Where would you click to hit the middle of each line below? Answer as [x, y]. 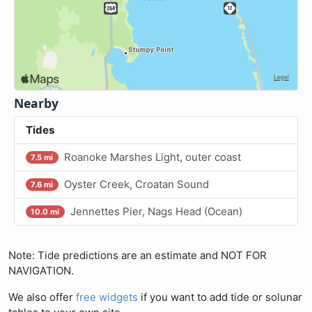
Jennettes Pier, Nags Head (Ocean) [156, 211]
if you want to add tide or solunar [220, 297]
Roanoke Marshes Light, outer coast [152, 157]
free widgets [107, 297]
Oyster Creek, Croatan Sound [136, 184]
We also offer [42, 297]
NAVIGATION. [41, 271]
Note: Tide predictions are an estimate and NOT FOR [138, 255]
